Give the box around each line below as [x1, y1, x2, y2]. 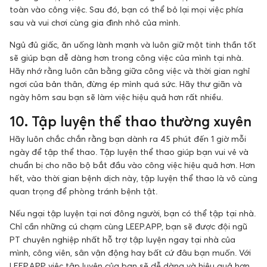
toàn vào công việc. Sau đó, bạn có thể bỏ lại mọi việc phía [10, 4, 243, 15]
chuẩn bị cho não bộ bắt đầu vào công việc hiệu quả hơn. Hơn [10, 160, 255, 170]
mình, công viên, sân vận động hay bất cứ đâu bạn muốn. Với [10, 247, 251, 258]
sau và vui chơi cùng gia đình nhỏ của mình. [10, 17, 180, 28]
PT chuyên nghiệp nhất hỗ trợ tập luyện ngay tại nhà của [10, 234, 235, 245]
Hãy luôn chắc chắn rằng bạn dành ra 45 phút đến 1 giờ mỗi [10, 133, 246, 144]
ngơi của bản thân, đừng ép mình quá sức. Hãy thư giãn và [10, 79, 242, 89]
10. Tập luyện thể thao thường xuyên [10, 113, 252, 130]
